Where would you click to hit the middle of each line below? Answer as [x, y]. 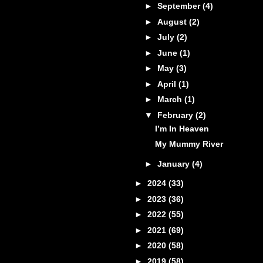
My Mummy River [189, 144]
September [180, 6]
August [173, 21]
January [174, 163]
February [176, 115]
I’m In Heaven [182, 128]
